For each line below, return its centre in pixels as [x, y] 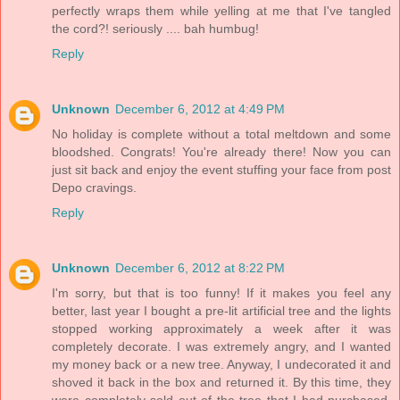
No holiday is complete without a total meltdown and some [221, 133]
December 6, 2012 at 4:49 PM [200, 108]
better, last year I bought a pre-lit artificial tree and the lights [221, 310]
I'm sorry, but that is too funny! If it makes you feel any [221, 292]
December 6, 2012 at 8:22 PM [200, 267]
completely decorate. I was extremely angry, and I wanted [221, 346]
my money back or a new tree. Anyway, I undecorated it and [221, 364]
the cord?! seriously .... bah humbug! [155, 28]
